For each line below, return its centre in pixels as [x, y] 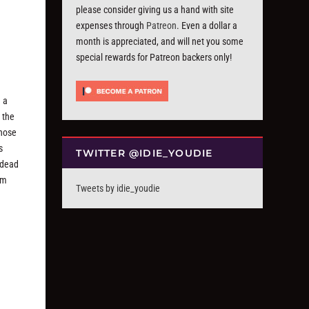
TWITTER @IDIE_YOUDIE [144, 153]
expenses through [111, 26]
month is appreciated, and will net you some [160, 41]
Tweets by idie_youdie [118, 189]
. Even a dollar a [207, 26]
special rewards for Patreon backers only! [154, 57]
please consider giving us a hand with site [155, 10]
